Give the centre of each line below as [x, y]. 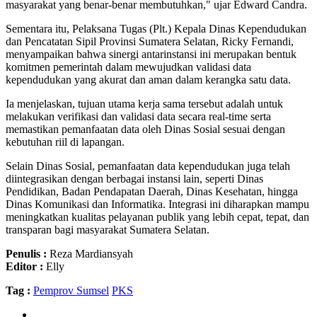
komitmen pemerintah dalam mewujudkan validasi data [128, 67]
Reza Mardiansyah [90, 253]
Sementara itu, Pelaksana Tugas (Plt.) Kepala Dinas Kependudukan [156, 28]
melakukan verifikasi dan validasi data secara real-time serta [138, 116]
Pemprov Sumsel [71, 290]
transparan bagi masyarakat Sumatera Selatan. [108, 229]
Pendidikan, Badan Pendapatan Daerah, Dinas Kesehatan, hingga [152, 191]
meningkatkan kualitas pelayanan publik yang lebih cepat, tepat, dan [157, 217]
